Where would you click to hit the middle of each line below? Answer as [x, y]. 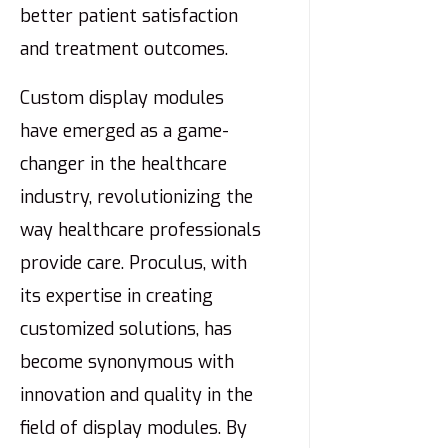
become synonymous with [127, 362]
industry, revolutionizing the [136, 197]
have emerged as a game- [124, 131]
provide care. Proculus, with [133, 263]
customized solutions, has [126, 329]
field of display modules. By [133, 428]
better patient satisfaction [129, 16]
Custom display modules [122, 98]
